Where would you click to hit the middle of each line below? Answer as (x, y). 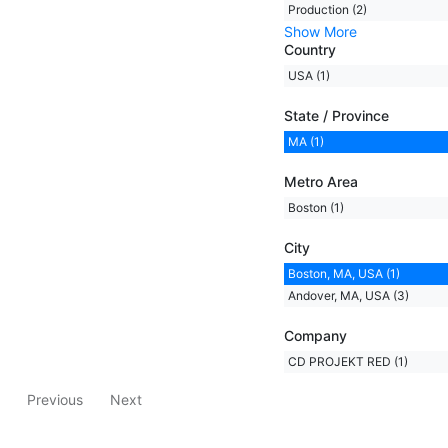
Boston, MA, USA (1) (343, 273)
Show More (320, 31)
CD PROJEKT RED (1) (347, 361)
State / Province (336, 115)
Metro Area (320, 181)
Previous (54, 399)
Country (309, 49)
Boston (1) (315, 207)
